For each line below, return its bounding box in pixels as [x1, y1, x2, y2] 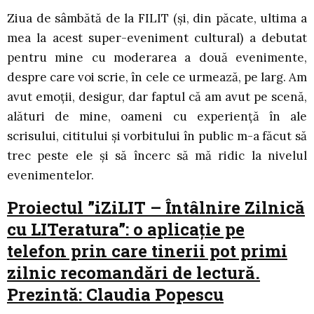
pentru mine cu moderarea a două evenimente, [7, 50, 307, 66]
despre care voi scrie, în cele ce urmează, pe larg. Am [7, 69, 307, 86]
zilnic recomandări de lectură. [7, 261, 260, 285]
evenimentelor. [7, 168, 97, 184]
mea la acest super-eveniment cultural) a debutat [7, 30, 307, 46]
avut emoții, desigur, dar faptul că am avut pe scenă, [7, 89, 307, 105]
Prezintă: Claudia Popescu [7, 283, 224, 306]
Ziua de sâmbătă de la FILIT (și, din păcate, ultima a [7, 11, 307, 27]
